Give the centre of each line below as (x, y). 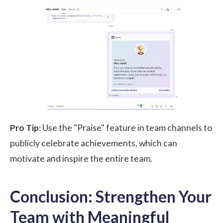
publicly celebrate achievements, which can (94, 143)
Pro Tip (24, 128)
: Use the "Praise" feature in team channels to (125, 128)
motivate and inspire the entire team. (81, 159)
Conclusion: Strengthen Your (111, 197)
